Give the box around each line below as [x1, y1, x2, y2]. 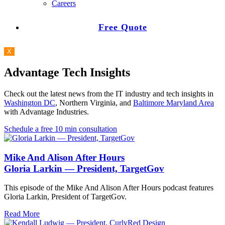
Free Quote [98, 22, 147, 32]
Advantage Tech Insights [4, 65, 130, 79]
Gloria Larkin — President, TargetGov [4, 163, 164, 174]
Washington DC [4, 98, 55, 107]
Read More [4, 209, 40, 218]
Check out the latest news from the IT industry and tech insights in [4, 89, 213, 98]
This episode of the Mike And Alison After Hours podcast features [4, 183, 213, 192]
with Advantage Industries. [4, 107, 89, 116]
